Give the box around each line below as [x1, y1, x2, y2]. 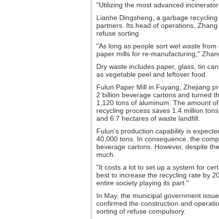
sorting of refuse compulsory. [96, 207, 186, 215]
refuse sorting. [96, 29, 141, 37]
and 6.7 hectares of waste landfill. [96, 114, 200, 122]
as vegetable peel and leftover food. [96, 70, 207, 78]
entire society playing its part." [96, 179, 189, 187]
